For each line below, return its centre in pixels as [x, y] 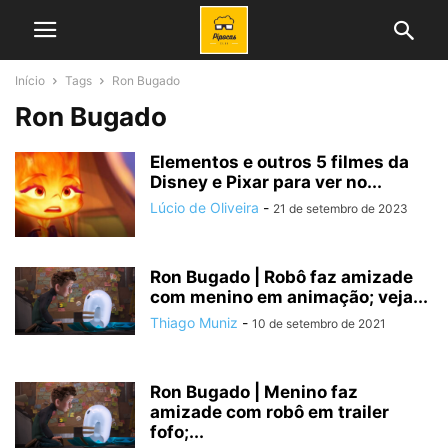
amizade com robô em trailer [269, 412]
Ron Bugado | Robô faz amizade [281, 277]
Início [30, 80]
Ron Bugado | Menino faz [254, 392]
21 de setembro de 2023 [340, 208]
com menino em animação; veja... [289, 297]
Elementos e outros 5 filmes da [279, 162]
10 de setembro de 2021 [319, 323]
